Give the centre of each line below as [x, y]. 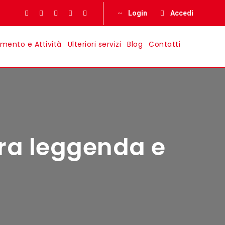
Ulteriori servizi [94, 44]
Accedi [182, 13]
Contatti [164, 44]
